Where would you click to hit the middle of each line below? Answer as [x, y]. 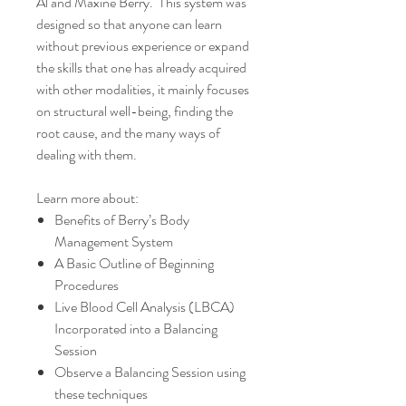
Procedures [87, 285]
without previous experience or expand [143, 46]
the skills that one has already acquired [141, 68]
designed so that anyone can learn [129, 24]
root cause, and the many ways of [128, 133]
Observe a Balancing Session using [150, 372]
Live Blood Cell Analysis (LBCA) [145, 307]
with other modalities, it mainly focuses [143, 89]
